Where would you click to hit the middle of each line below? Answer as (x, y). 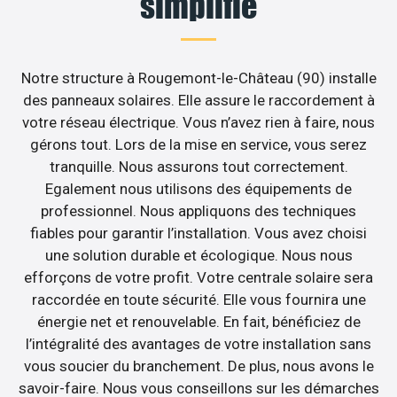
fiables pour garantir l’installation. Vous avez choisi (198, 233)
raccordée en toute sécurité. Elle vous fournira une (198, 299)
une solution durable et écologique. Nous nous (198, 255)
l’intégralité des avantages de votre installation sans (198, 343)
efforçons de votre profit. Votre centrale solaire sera (198, 277)
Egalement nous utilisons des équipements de (198, 188)
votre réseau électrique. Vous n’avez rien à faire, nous (198, 122)
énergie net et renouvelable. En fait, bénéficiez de (198, 321)
